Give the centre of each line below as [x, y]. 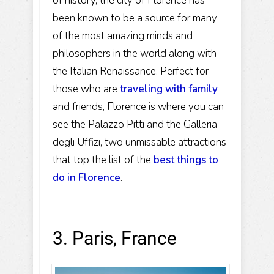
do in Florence [87, 177]
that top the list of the [103, 160]
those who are [86, 89]
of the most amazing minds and [123, 35]
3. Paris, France [115, 238]
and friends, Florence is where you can [138, 106]
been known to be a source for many [135, 18]
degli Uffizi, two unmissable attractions [139, 142]
